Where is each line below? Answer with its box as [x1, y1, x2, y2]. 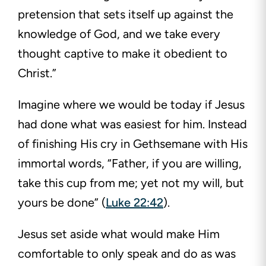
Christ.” [18, 66, 56, 81]
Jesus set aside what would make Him [18, 227, 220, 242]
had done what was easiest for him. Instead [18, 117, 247, 132]
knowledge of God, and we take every [18, 27, 220, 42]
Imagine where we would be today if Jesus [18, 97, 245, 112]
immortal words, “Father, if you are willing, [18, 156, 242, 171]
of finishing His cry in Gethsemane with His [18, 137, 248, 151]
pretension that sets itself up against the [18, 7, 233, 22]
